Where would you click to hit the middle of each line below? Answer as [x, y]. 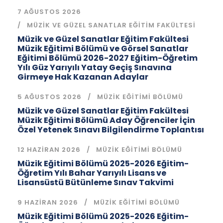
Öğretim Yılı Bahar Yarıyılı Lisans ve [92, 173]
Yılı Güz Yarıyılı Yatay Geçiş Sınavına [95, 67]
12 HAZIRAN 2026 [49, 149]
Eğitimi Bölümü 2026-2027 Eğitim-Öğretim [108, 58]
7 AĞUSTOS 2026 [49, 11]
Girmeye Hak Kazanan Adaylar [83, 77]
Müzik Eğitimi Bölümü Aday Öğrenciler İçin [106, 120]
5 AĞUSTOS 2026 [50, 97]
